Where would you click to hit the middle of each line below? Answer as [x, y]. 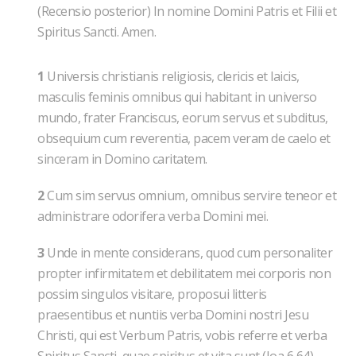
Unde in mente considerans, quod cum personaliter [188, 253]
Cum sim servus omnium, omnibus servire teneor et [190, 195]
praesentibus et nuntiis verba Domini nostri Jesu [173, 315]
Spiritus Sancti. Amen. [97, 32]
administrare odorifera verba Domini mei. [153, 216]
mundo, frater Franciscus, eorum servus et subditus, [183, 118]
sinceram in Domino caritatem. [122, 159]
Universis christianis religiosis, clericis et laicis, [172, 76]
